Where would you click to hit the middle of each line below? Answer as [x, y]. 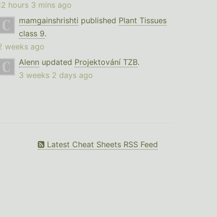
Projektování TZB [106, 62]
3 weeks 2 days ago [56, 75]
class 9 [31, 34]
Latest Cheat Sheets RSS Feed [101, 145]
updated [57, 62]
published [98, 21]
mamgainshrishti [48, 21]
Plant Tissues [142, 21]
